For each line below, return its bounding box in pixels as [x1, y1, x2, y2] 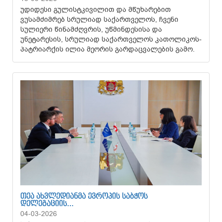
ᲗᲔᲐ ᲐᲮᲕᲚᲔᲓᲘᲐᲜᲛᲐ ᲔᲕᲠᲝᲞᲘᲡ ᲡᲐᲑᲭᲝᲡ [20, 193, 148, 201]
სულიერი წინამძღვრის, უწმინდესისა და [20, 25, 162, 34]
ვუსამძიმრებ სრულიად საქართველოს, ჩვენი [20, 15, 178, 24]
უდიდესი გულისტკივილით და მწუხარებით [20, 5, 171, 14]
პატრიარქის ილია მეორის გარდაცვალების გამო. [20, 45, 199, 54]
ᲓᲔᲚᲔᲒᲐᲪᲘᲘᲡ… [20, 200, 74, 208]
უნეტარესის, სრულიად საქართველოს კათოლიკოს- [20, 35, 202, 44]
